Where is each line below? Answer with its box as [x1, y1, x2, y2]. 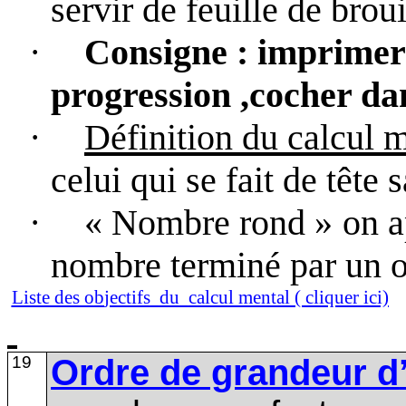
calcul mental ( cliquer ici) [188, 286, 389, 308]
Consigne [84, 32, 237, 72]
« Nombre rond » [84, 202, 333, 243]
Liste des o [11, 286, 94, 308]
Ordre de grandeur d [51, 353, 400, 392]
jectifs [103, 286, 150, 308]
